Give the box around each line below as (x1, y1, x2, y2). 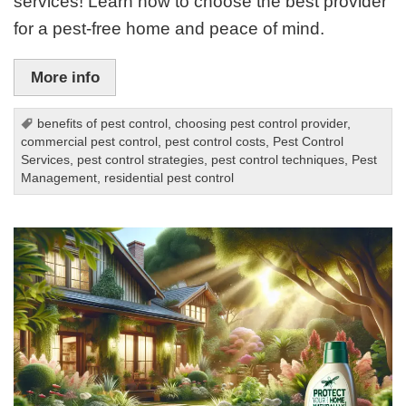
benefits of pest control (37, 117, 169, 131)
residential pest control (104, 171, 235, 186)
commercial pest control (21, 135, 159, 150)
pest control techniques (211, 153, 345, 168)
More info (30, 68, 100, 87)
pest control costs (165, 135, 266, 150)
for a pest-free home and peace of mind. (14, 18, 325, 38)
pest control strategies (77, 153, 205, 168)
